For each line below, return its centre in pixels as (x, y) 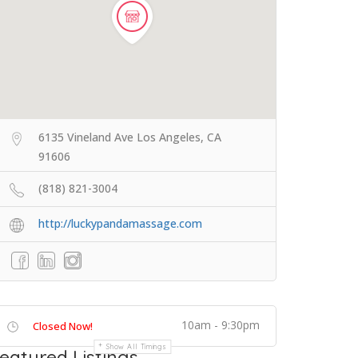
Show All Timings (137, 346)
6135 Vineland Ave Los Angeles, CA (130, 137)
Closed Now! (63, 326)
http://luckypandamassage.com (120, 223)
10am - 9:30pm (221, 325)
